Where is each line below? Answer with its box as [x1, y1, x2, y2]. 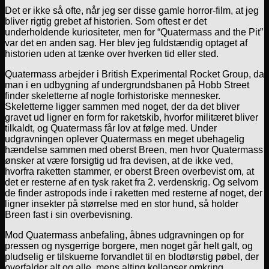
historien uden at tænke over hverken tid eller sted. [5, 48, 219, 59]
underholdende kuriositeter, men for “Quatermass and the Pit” [5, 26, 263, 37]
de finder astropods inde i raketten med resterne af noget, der [5, 187, 262, 198]
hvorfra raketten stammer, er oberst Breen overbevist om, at [5, 166, 254, 177]
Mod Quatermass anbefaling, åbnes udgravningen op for [5, 229, 244, 240]
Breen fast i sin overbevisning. [5, 209, 133, 220]
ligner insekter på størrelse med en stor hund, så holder [5, 198, 238, 209]
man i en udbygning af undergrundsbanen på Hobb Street [5, 79, 249, 90]
